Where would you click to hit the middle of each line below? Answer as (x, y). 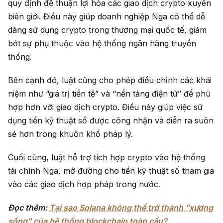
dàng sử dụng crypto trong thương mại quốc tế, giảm (107, 30)
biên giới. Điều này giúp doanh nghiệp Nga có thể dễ (107, 16)
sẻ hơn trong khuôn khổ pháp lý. (70, 134)
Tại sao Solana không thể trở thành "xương (131, 207)
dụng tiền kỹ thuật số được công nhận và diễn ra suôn (111, 120)
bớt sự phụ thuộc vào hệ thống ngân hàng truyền (102, 43)
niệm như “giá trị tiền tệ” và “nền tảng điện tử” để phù (109, 93)
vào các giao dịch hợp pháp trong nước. (84, 184)
